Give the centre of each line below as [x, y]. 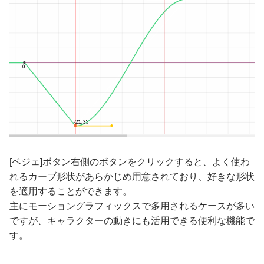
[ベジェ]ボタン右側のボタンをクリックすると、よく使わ [130, 161]
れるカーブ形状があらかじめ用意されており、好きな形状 [132, 176]
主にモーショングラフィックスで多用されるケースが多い [132, 206]
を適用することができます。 [71, 191]
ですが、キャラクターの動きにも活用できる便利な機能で [132, 220]
